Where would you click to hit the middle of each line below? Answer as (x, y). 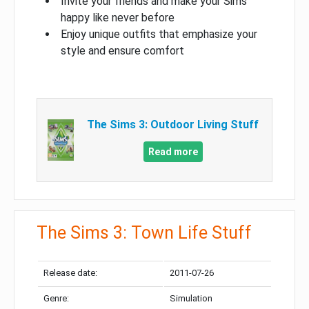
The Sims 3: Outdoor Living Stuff (173, 124)
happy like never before (118, 17)
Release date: (70, 272)
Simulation (191, 298)
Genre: (56, 298)
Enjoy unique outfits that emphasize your (159, 34)
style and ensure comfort (122, 50)
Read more (173, 151)
